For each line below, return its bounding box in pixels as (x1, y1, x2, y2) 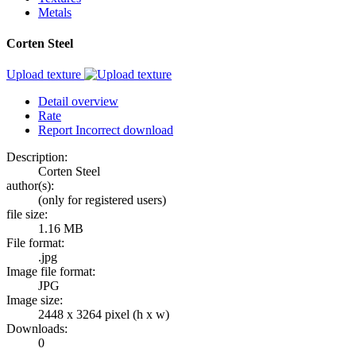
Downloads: (6, 322, 68, 336)
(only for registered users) (38, 193, 166, 207)
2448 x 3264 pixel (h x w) (38, 308, 169, 322)
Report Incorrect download (38, 123, 173, 137)
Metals (38, 5, 72, 19)
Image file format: (6, 265, 95, 279)
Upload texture (6, 68, 84, 82)
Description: (6, 150, 68, 164)
